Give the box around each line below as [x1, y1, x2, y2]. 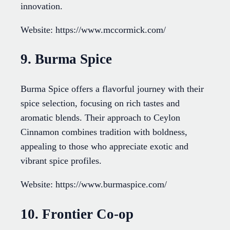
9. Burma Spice [21, 51, 112, 67]
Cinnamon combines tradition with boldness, [21, 127, 187, 138]
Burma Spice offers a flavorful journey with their [21, 84, 204, 94]
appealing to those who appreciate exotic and [21, 141, 188, 152]
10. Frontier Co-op [21, 206, 133, 222]
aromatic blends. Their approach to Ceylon [21, 112, 180, 123]
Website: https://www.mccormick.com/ [21, 24, 166, 35]
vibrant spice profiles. [21, 156, 102, 166]
